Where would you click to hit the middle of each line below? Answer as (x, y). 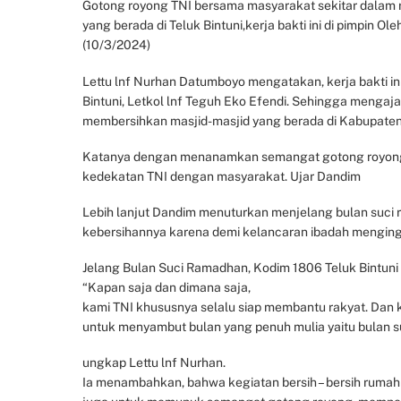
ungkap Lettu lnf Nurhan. (154, 363)
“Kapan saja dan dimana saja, (166, 288)
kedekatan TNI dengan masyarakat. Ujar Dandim (222, 176)
